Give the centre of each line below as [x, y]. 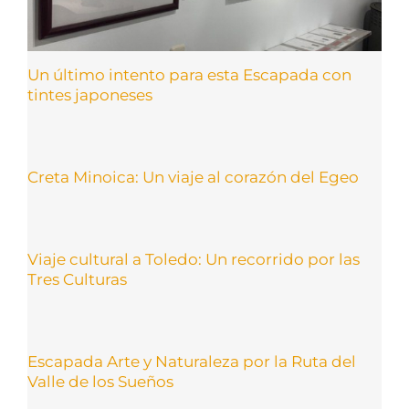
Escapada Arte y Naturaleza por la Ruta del [192, 362]
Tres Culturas [77, 280]
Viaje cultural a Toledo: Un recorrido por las [194, 260]
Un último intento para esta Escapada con [189, 75]
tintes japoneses [90, 95]
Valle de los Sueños [100, 382]
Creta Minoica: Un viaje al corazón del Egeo [193, 178]
